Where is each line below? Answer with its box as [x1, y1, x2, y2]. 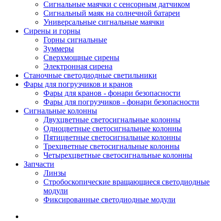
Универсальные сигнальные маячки [43, 18, 164, 26]
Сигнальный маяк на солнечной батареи [43, 9, 180, 17]
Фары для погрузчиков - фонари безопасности [43, 98, 199, 106]
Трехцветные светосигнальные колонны [43, 142, 180, 150]
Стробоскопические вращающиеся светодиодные [43, 178, 210, 186]
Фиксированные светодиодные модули [43, 195, 176, 204]
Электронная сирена [43, 62, 112, 71]
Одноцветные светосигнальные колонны [43, 124, 182, 133]
